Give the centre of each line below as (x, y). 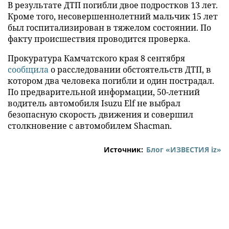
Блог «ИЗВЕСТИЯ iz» (184, 150)
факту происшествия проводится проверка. (99, 39)
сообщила (28, 70)
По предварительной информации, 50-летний (104, 92)
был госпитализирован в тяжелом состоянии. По (109, 28)
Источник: (123, 150)
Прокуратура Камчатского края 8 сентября (96, 59)
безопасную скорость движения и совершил (100, 115)
